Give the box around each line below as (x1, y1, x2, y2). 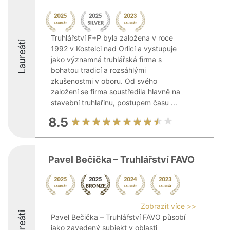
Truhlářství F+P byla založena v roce (51, 33, 173, 42)
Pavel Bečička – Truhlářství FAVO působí (51, 213, 185, 221)
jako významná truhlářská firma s (51, 55, 162, 64)
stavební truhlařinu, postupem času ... (51, 98, 177, 107)
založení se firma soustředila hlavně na (51, 87, 180, 96)
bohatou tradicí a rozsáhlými (51, 66, 146, 74)
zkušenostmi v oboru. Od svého (51, 76, 157, 85)
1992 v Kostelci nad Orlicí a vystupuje (51, 44, 177, 53)
